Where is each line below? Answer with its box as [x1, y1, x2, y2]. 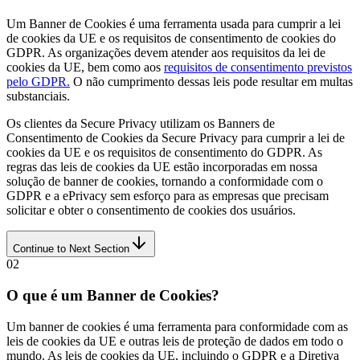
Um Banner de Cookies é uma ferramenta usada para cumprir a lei [6, 17, 341, 31]
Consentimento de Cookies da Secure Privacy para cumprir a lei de [6, 131, 345, 145]
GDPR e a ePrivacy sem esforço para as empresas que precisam [6, 189, 329, 203]
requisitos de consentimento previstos [164, 60, 352, 75]
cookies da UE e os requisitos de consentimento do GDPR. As [6, 145, 322, 160]
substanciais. [6, 89, 70, 104]
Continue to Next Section [13, 243, 129, 256]
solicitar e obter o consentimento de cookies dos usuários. [6, 203, 296, 218]
